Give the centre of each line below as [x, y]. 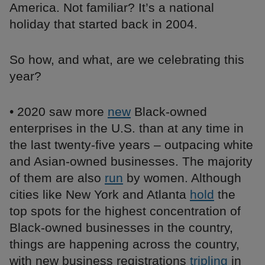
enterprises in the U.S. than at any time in [127, 128]
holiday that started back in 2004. [104, 24]
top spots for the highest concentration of [125, 211]
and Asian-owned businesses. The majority [131, 161]
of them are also [57, 178]
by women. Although [182, 178]
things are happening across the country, [125, 244]
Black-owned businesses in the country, [121, 228]
